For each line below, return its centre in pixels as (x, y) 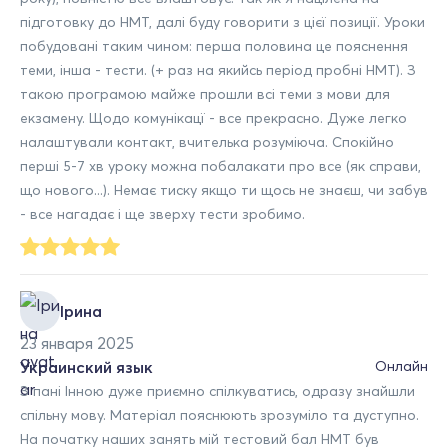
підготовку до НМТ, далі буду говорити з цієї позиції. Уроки (222, 21)
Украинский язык (86, 366)
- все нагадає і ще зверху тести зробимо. (162, 213)
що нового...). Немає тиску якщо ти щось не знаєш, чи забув (224, 189)
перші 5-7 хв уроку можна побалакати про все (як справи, (220, 165)
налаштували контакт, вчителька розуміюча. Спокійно (207, 141)
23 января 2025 (77, 342)
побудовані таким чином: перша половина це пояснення (214, 45)
